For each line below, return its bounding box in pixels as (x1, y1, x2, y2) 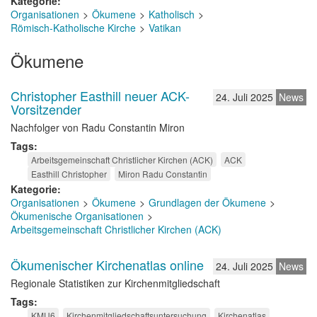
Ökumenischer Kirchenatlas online (11, 255, 204, 274)
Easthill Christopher (31, 168, 107, 180)
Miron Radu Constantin (118, 168, 207, 180)
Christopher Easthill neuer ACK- (11, 86, 190, 105)
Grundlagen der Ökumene (149, 195, 266, 209)
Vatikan (149, 21, 181, 35)
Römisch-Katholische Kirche (11, 21, 136, 35)
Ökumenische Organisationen (11, 209, 144, 223)
